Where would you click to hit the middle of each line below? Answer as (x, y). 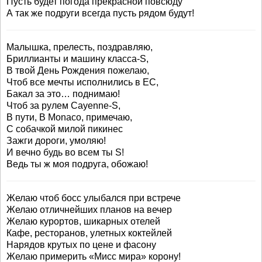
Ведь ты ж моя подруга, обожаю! (77, 164)
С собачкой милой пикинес (65, 129)
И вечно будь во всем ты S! (65, 152)
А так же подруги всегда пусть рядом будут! (100, 13)
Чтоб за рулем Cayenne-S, (63, 106)
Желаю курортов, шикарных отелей (83, 221)
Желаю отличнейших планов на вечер (89, 210)
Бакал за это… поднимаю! (63, 94)
